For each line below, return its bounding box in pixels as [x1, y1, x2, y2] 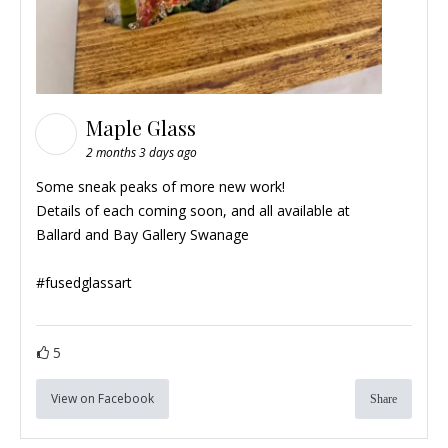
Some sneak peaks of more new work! [36, 177, 285, 197]
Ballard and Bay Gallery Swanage [36, 225, 249, 245]
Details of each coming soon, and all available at [36, 201, 350, 221]
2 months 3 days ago [86, 144, 197, 162]
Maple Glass [86, 114, 201, 142]
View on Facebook [51, 390, 154, 408]
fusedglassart [45, 273, 132, 293]
